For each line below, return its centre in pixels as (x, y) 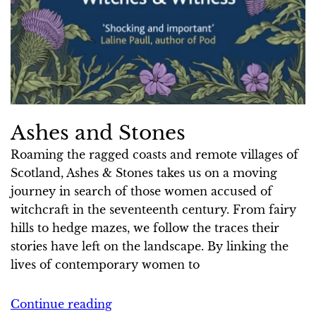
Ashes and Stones (98, 132)
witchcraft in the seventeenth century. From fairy (153, 209)
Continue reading (61, 304)
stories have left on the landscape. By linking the (150, 246)
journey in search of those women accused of (141, 191)
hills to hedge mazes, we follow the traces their (145, 227)
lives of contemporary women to (105, 264)
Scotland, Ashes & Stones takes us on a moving (144, 172)
